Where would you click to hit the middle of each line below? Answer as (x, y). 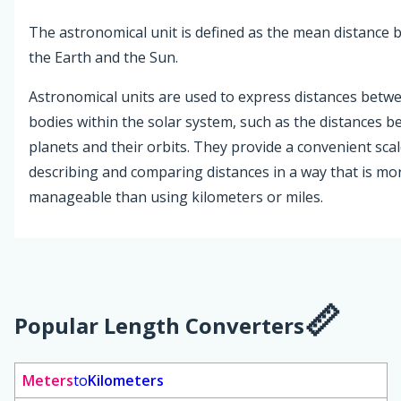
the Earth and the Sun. (103, 58)
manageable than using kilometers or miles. (176, 197)
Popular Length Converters (159, 326)
